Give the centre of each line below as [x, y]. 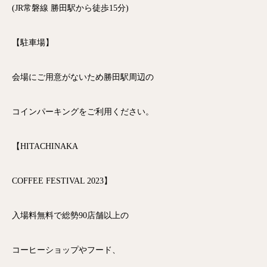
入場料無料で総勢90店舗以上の [70, 215]
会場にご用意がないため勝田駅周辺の [83, 77]
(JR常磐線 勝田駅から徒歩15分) [70, 8]
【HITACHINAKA [45, 146]
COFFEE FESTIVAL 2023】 [62, 181]
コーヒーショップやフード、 [66, 250]
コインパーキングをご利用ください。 [83, 112]
